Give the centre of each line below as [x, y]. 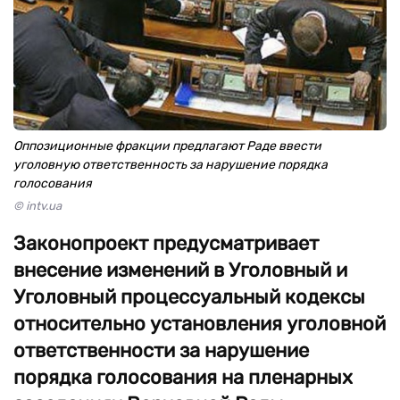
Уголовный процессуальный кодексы [189, 297]
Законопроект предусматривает [166, 243]
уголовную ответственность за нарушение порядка [171, 165]
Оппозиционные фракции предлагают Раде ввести [167, 146]
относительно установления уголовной [200, 324]
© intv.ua [37, 206]
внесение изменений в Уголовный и [180, 270]
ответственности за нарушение [161, 350]
